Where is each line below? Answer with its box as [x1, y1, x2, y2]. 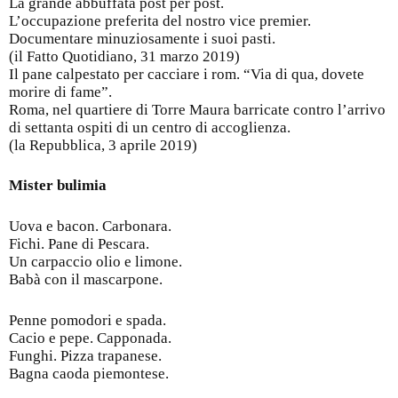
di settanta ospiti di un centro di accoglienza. [9, 118, 291, 136]
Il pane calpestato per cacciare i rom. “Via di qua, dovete [9, 65, 364, 83]
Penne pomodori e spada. [9, 311, 166, 329]
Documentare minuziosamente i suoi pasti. [9, 29, 275, 47]
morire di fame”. [9, 83, 112, 100]
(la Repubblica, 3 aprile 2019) [9, 136, 197, 154]
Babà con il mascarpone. [9, 271, 163, 289]
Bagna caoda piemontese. [9, 364, 169, 382]
